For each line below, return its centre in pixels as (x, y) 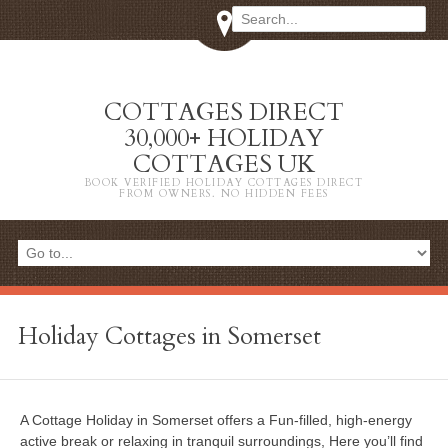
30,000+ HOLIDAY (224, 138)
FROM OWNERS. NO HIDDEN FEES (224, 194)
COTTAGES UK (224, 164)
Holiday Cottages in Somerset (169, 337)
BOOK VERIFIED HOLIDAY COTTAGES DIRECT (224, 183)
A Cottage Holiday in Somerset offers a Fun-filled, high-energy (216, 420)
